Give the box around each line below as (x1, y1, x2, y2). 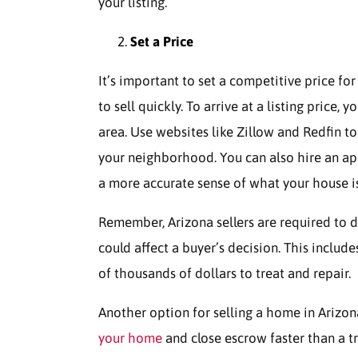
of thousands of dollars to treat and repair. (98, 265, 351, 281)
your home (98, 330, 162, 346)
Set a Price (130, 34, 193, 50)
